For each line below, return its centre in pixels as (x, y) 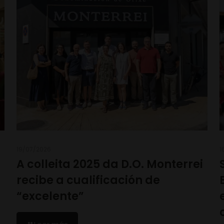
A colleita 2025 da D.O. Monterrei (109, 164)
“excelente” (50, 196)
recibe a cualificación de (88, 180)
